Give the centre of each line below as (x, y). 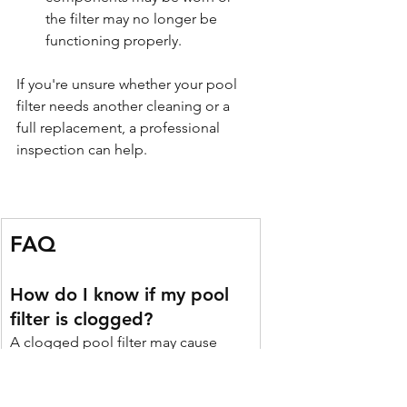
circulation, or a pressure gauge (114, 385)
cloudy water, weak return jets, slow (124, 363)
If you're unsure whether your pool (129, 84)
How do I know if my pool (122, 294)
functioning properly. (114, 40)
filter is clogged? (81, 318)
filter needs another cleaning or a (125, 105)
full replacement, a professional (120, 127)
